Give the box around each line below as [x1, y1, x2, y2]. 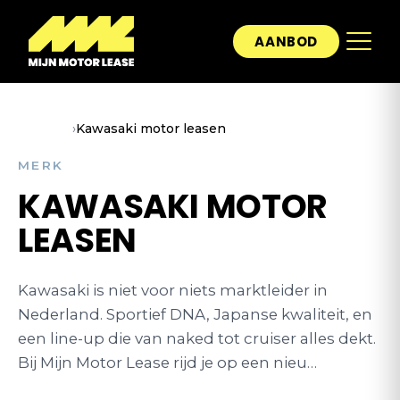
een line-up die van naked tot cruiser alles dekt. [18, 329, 376, 347]
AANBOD [254, 31, 318, 51]
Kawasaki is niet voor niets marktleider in [18, 281, 328, 299]
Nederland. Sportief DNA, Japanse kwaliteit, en [18, 305, 372, 323]
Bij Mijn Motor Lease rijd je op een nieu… [18, 354, 317, 371]
